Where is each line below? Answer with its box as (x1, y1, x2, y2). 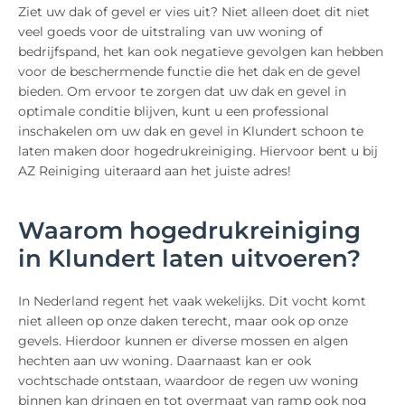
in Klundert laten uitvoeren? (18, 244, 361, 274)
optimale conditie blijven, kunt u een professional (18, 103, 329, 120)
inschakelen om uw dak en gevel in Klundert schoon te (18, 123, 363, 140)
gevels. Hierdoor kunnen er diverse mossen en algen (18, 333, 348, 350)
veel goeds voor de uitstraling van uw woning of (18, 24, 323, 41)
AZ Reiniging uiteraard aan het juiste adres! (18, 163, 291, 180)
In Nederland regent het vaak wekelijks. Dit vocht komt (18, 293, 366, 310)
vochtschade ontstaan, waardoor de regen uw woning (18, 372, 359, 390)
